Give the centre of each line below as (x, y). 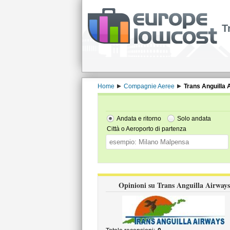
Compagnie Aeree (149, 86)
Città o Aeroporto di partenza (146, 129)
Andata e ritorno (139, 119)
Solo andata (194, 119)
